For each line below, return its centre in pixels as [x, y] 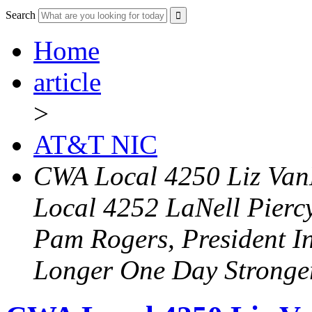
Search [21, 15]
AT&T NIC [95, 145]
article [67, 82]
